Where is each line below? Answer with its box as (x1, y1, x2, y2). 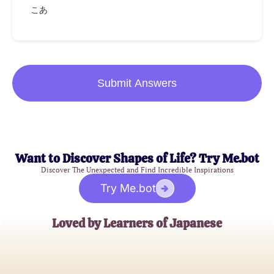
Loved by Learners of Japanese (52, 215, 222, 232)
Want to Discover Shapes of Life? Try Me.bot (15, 150, 259, 167)
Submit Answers (97, 77, 177, 90)
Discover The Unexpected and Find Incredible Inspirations (40, 165, 234, 175)
